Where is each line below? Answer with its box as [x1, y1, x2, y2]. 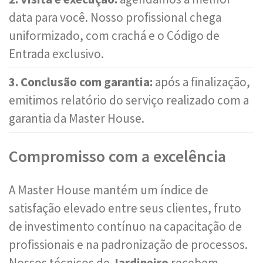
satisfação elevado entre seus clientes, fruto [9, 200, 241, 216]
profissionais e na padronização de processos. [9, 237, 248, 252]
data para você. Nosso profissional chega [9, 9, 221, 25]
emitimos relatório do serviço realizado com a [9, 92, 249, 108]
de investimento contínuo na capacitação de [9, 218, 242, 234]
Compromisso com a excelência [9, 146, 226, 167]
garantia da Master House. [9, 110, 144, 126]
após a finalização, [153, 74, 250, 90]
